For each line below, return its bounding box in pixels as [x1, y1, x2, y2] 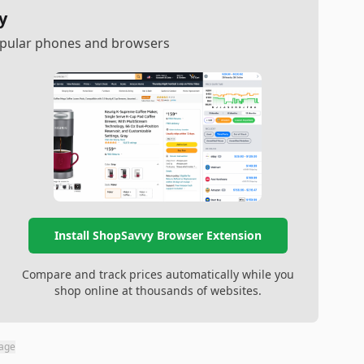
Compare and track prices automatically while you [21, 266, 294, 283]
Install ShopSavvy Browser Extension [54, 227, 262, 244]
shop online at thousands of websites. [54, 283, 262, 299]
